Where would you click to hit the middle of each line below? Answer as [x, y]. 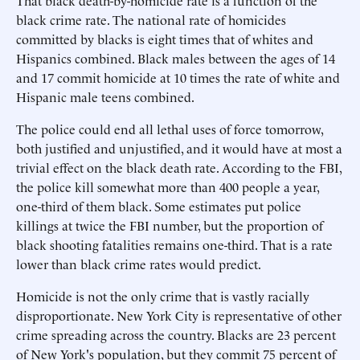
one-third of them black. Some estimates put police [159, 206]
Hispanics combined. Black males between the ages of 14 [176, 58]
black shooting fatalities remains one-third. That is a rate [174, 244]
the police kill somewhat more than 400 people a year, [168, 186]
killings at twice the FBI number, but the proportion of [170, 225]
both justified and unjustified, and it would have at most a [179, 148]
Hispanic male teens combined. [105, 96]
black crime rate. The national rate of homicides [151, 19]
